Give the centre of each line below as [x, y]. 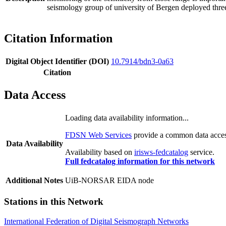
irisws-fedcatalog [161, 152]
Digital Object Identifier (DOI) [57, 61]
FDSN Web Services [98, 135]
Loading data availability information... [127, 118]
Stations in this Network [54, 202]
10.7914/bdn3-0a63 [142, 61]
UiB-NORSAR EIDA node [109, 181]
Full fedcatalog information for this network [140, 161]
